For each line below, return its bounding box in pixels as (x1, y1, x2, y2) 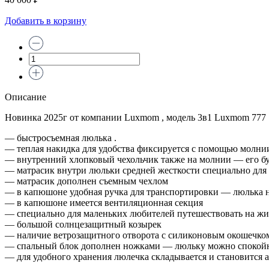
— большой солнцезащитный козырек (5, 219, 162, 229)
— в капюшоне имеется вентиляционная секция (5, 197, 203, 208)
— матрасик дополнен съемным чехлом (5, 175, 168, 186)
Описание (5, 91, 46, 102)
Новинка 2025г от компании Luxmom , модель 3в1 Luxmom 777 (5, 112, 266, 122)
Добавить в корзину (5, 15, 86, 26)
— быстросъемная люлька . (5, 132, 116, 143)
